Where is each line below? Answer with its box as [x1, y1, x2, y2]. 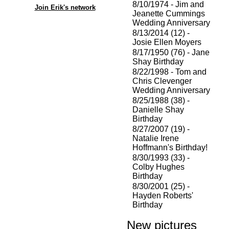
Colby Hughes [132, 163, 185, 171]
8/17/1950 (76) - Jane [132, 48, 210, 57]
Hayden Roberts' [132, 191, 193, 200]
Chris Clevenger [132, 77, 192, 85]
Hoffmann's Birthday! [132, 143, 208, 152]
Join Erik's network [34, 4, 96, 11]
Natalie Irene [132, 134, 179, 143]
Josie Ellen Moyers [132, 38, 201, 47]
